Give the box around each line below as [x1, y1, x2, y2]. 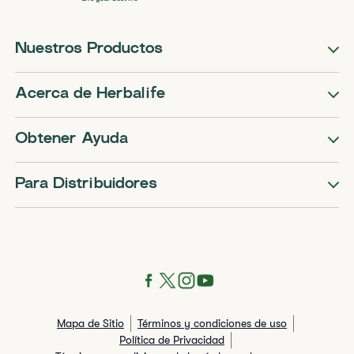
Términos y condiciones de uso [137, 316, 287, 330]
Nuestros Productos [15, 41, 164, 57]
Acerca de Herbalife [15, 86, 166, 102]
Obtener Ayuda [15, 131, 129, 147]
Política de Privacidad [119, 333, 224, 346]
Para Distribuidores [15, 176, 158, 192]
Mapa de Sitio [57, 316, 124, 330]
